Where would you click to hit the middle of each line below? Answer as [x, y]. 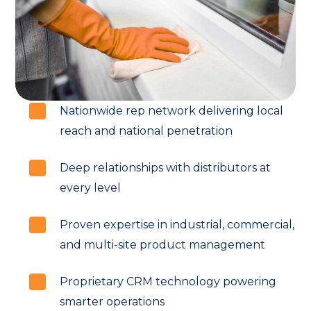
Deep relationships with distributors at [166, 168]
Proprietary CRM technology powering [168, 282]
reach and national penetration [146, 131]
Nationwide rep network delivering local [172, 111]
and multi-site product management [163, 245]
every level [91, 188]
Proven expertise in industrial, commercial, [177, 225]
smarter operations [112, 302]
